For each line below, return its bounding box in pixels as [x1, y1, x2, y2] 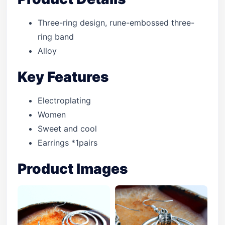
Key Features [18, 68, 108, 85]
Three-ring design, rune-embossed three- [38, 18, 194, 28]
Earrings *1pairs [38, 138, 97, 148]
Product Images [18, 160, 128, 177]
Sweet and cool [38, 124, 97, 134]
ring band [38, 32, 74, 42]
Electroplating [38, 95, 91, 105]
